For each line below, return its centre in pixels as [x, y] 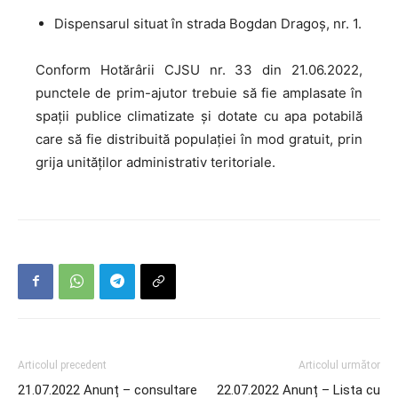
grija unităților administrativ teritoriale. [155, 162]
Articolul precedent [62, 365]
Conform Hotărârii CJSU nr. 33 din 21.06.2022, [199, 69]
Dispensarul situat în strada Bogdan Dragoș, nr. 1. [208, 23]
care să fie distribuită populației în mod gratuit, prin [199, 139]
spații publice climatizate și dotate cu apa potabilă [199, 115]
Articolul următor [339, 365]
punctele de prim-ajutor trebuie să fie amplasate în [199, 92]
